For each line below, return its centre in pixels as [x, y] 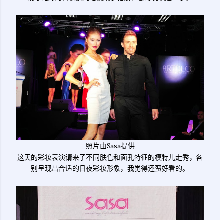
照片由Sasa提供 [110, 146]
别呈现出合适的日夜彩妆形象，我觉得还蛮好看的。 [110, 168]
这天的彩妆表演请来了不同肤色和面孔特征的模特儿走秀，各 [110, 157]
